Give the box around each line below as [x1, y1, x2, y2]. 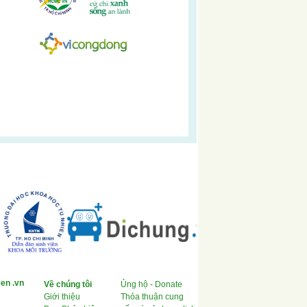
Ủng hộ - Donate [121, 279, 182, 289]
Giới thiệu [44, 291, 80, 302]
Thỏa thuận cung [121, 291, 184, 302]
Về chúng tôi [44, 279, 92, 289]
